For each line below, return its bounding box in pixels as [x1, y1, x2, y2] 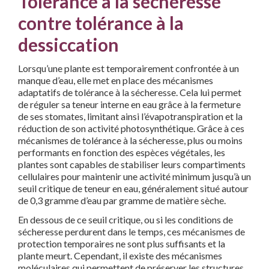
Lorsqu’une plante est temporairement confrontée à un [18, 62, 239, 74]
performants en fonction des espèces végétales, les [18, 147, 225, 159]
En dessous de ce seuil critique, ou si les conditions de [18, 214, 233, 226]
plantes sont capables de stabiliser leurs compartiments [18, 159, 246, 171]
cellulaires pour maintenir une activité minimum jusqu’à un [18, 171, 251, 183]
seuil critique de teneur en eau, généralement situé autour [18, 183, 249, 195]
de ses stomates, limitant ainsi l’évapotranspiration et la [18, 110, 243, 122]
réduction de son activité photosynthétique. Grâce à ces [18, 122, 244, 134]
